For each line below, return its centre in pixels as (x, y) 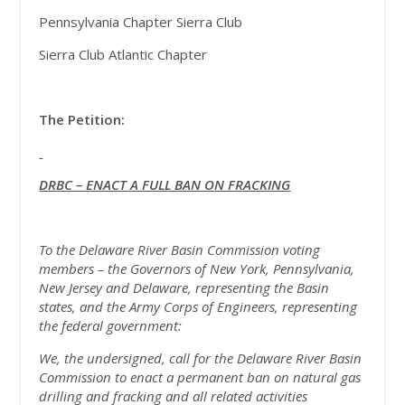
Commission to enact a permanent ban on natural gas (200, 377)
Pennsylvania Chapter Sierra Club (141, 21)
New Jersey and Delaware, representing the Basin (184, 287)
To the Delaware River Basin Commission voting (180, 249)
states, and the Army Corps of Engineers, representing (198, 306)
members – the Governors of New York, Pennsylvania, (197, 268)
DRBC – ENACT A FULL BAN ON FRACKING (165, 184)
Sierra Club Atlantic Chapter (123, 54)
